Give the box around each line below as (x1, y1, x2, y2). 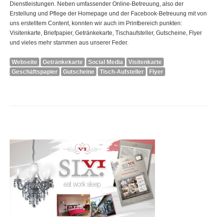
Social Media (88, 59, 123, 66)
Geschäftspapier (12, 68, 58, 76)
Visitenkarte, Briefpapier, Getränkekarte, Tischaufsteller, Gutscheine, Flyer (10, 30, 202, 37)
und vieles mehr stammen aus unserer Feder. (10, 39, 128, 46)
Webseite (12, 59, 37, 66)
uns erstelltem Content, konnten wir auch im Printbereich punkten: (10, 20, 182, 27)
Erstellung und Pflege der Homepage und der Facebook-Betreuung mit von (10, 10, 207, 17)
